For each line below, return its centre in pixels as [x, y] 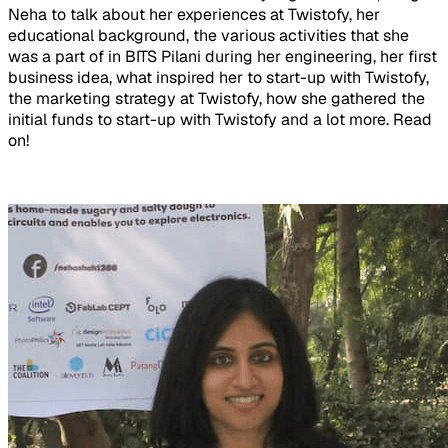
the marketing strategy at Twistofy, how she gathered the [216, 99]
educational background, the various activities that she [208, 36]
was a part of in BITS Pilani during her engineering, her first [222, 57]
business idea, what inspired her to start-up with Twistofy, [218, 78]
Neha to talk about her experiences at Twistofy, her [194, 15]
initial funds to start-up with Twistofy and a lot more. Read [220, 120]
